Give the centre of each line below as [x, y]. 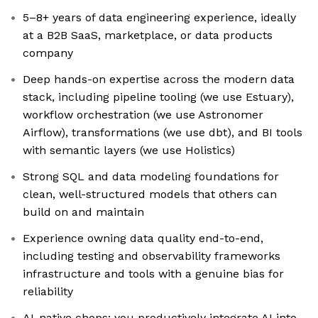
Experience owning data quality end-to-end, [143, 238]
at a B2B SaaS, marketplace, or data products [148, 35]
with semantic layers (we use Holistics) [129, 150]
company [48, 53]
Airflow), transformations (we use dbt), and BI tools [163, 133]
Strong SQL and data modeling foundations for [151, 177]
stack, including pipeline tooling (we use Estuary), [158, 97]
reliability [48, 292]
